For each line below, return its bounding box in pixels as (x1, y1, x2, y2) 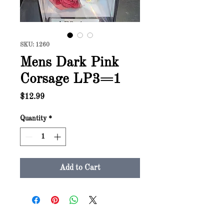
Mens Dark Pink (20, 56, 119, 70)
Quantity (20, 115, 46, 122)
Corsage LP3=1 (20, 72, 121, 86)
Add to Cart (59, 164, 100, 172)
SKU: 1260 (20, 42, 49, 48)
